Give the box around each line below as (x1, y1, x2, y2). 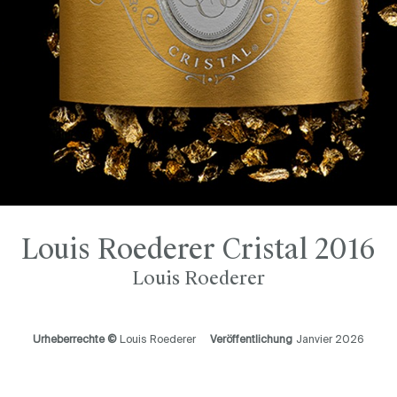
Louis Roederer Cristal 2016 (21, 231, 376, 267)
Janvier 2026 (296, 334, 364, 346)
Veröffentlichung (210, 334, 292, 346)
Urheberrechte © (33, 334, 116, 346)
